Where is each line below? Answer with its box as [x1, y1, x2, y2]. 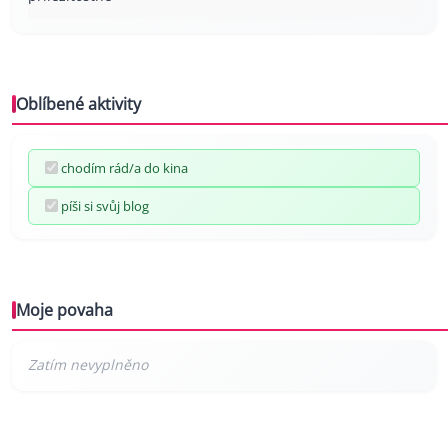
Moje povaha [16, 298, 113, 321]
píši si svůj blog [61, 196, 149, 215]
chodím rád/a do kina [61, 158, 188, 177]
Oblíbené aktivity [16, 92, 141, 115]
